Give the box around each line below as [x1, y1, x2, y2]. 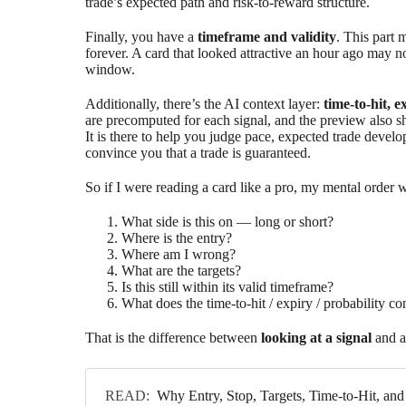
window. [85, 61, 136, 77]
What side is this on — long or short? [121, 213, 334, 229]
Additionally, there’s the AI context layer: [85, 95, 324, 111]
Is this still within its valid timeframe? [121, 278, 334, 295]
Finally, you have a [85, 28, 198, 44]
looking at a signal [261, 329, 372, 345]
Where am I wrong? [121, 246, 237, 262]
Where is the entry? [121, 229, 233, 246]
